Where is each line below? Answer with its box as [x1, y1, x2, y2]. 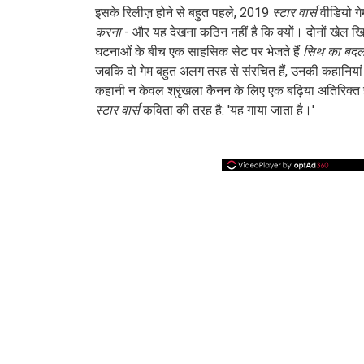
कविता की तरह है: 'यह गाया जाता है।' [140, 102, 314, 119]
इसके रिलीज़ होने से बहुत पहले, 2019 [95, 4, 272, 21]
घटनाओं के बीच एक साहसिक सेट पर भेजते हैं [95, 43, 303, 60]
